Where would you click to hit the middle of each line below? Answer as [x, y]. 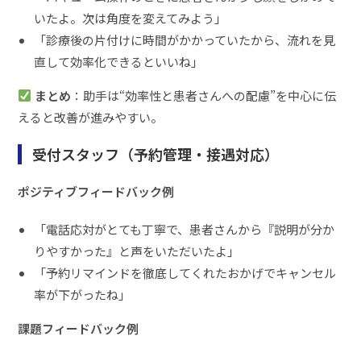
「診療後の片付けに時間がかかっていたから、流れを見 [185, 39]
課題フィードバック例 [79, 328]
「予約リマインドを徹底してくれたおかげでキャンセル [185, 272]
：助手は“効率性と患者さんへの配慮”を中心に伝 [203, 95]
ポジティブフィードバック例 [96, 191]
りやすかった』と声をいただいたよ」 [137, 251]
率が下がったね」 [83, 294]
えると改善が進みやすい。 [91, 117]
